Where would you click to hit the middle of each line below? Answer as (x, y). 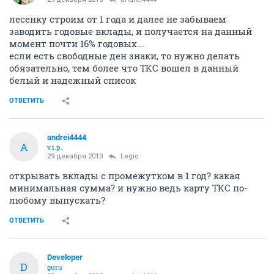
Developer (65, 257)
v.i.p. (55, 147)
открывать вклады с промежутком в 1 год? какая (125, 176)
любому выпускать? (57, 200)
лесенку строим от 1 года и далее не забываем (118, 19)
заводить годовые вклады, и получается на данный (131, 31)
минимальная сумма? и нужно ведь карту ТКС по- (128, 188)
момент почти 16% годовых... (77, 43)
